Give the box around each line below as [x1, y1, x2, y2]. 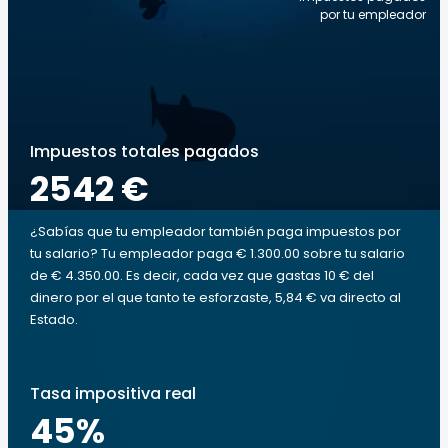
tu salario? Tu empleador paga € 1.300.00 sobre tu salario [30, 244, 405, 263]
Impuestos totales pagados [30, 140, 259, 163]
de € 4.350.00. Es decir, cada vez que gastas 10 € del [30, 266, 374, 285]
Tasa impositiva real [30, 382, 196, 405]
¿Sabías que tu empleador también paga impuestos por [30, 222, 401, 241]
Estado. [30, 310, 78, 329]
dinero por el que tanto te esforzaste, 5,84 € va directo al [30, 288, 401, 307]
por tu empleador [320, 6, 426, 23]
